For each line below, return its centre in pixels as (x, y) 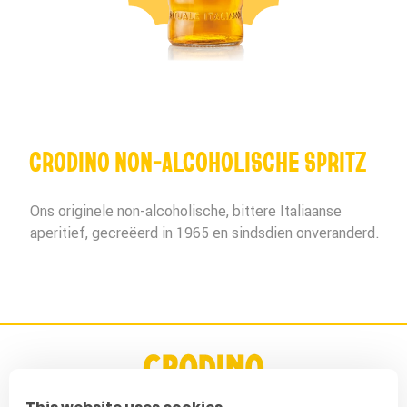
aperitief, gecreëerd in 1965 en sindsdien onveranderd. (205, 233)
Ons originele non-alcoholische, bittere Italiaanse (186, 211)
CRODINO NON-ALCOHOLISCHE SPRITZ (198, 161)
